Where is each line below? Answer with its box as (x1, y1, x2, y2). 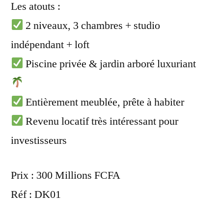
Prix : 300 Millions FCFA (11, 168, 120, 182)
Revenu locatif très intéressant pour (23, 114, 179, 128)
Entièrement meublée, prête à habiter (23, 95, 185, 109)
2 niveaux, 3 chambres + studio (23, 18, 161, 32)
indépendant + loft (11, 37, 89, 52)
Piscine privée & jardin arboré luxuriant (23, 56, 196, 71)
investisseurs (11, 133, 67, 147)
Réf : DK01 (11, 187, 61, 201)
